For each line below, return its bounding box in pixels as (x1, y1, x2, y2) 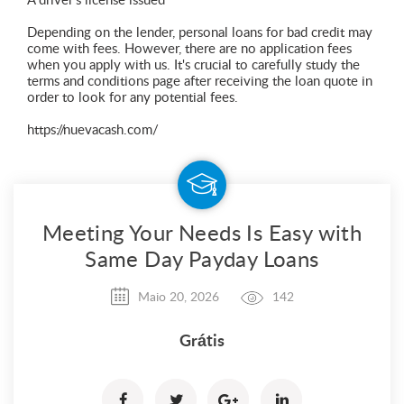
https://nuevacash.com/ (27, 123, 159, 137)
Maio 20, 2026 (137, 290, 219, 304)
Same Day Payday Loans (85, 249, 319, 271)
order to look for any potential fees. (27, 90, 238, 105)
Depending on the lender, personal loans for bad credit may (27, 25, 372, 40)
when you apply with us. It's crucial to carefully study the (27, 58, 360, 72)
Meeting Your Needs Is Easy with (41, 223, 363, 245)
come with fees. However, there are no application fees (27, 41, 352, 56)
